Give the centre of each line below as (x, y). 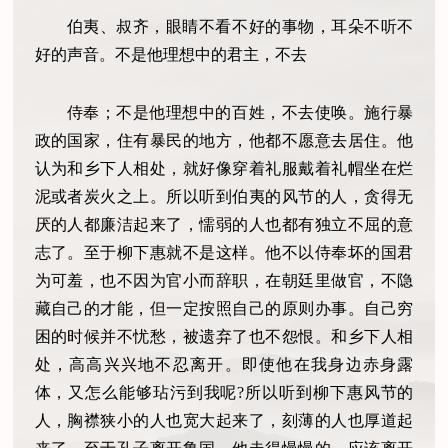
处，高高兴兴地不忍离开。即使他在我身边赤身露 (224, 364)
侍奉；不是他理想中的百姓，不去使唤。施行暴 (240, 112)
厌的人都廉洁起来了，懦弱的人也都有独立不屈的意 (224, 224)
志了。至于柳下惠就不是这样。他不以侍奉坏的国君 (224, 252)
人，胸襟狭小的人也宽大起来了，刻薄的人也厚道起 (224, 420)
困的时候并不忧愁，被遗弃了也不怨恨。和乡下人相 (224, 336)
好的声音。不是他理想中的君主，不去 (170, 54)
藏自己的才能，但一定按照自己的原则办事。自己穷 (224, 308)
